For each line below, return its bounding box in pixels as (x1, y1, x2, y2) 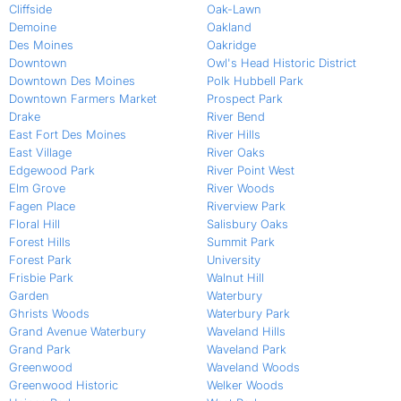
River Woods (206, 181, 275, 196)
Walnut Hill (206, 270, 264, 286)
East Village (9, 145, 72, 160)
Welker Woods (206, 378, 284, 393)
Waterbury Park (206, 306, 290, 321)
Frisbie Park (9, 270, 73, 286)
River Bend (206, 109, 265, 124)
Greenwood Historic (9, 378, 118, 393)
